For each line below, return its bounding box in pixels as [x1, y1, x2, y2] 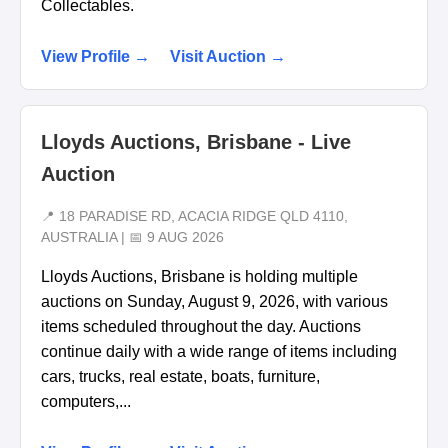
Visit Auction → [170, 47, 286, 65]
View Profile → [41, 47, 150, 65]
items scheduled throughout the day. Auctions [41, 318, 361, 336]
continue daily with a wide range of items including [41, 343, 397, 361]
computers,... [41, 393, 131, 411]
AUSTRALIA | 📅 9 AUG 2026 [41, 230, 224, 246]
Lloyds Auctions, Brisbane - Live [41, 130, 351, 153]
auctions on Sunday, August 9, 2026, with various [41, 293, 388, 311]
